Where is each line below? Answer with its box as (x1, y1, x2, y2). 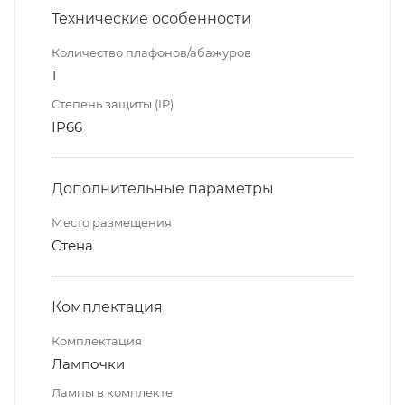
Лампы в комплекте (52, 384, 173, 400)
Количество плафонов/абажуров (52, 44, 251, 60)
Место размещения (52, 214, 172, 230)
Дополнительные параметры (52, 179, 274, 197)
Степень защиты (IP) (52, 96, 174, 111)
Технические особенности (52, 9, 251, 27)
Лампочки (52, 354, 125, 372)
